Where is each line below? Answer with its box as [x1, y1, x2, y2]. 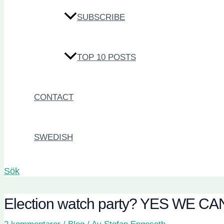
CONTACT [34, 92, 73, 102]
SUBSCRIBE [77, 12, 125, 22]
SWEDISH [34, 132, 73, 142]
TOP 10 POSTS [77, 52, 136, 62]
